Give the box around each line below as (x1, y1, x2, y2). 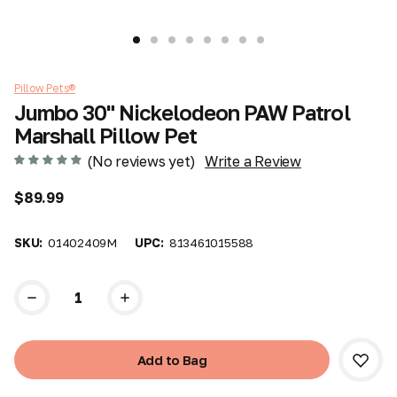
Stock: (14, 297, 54, 312)
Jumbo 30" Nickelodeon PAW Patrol (14, 99, 350, 125)
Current (14, 279, 63, 294)
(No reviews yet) (87, 152, 197, 170)
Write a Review (205, 152, 301, 170)
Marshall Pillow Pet (14, 122, 197, 148)
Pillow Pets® (14, 81, 76, 95)
